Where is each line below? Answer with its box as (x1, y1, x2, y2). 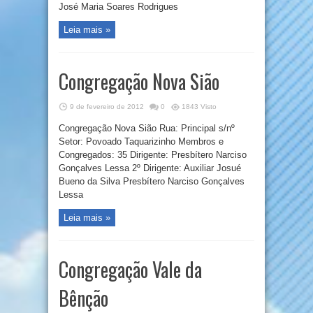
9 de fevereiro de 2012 (70, 102, 144, 110)
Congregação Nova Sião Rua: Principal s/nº (59, 123, 235, 134)
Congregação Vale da (59, 254, 202, 284)
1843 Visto (182, 102, 217, 110)
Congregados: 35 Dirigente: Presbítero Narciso (59, 150, 247, 161)
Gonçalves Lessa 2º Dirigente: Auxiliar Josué (59, 163, 241, 174)
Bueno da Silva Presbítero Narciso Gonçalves (59, 176, 245, 187)
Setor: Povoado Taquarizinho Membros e (59, 136, 224, 147)
